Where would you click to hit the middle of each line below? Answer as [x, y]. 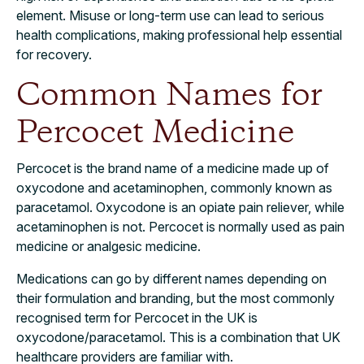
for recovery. [54, 54]
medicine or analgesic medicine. [108, 246]
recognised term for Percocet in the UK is [137, 317]
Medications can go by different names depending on [171, 278]
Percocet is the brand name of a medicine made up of [173, 168]
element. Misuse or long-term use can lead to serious [170, 15]
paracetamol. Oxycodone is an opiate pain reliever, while [180, 207]
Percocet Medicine [155, 133]
